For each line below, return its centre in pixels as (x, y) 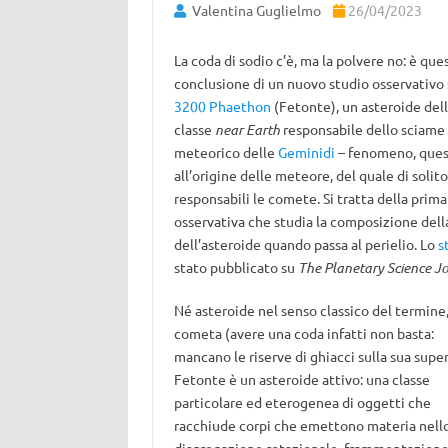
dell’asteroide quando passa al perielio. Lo (305, 244)
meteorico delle (225, 152)
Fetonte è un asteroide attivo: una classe (301, 379)
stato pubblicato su (235, 267)
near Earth (245, 129)
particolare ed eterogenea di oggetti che (302, 402)
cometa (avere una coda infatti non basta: (303, 333)
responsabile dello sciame (362, 129)
